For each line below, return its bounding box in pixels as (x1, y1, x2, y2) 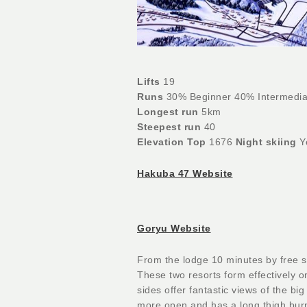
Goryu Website (137, 222, 211, 234)
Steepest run (137, 121, 201, 132)
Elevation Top (137, 136, 206, 147)
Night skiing (235, 136, 297, 147)
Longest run (137, 106, 199, 117)
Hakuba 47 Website (137, 167, 233, 179)
